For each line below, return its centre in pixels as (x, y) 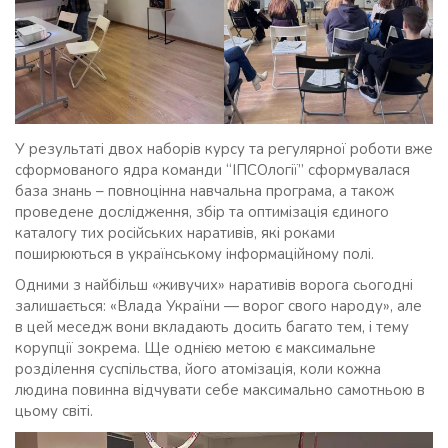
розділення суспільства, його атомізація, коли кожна (198, 368)
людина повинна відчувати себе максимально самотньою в (220, 389)
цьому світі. (56, 410)
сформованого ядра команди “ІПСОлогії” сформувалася (212, 169)
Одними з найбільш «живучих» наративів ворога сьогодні (214, 284)
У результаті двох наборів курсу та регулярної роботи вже (224, 148)
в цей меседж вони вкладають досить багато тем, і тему (212, 326)
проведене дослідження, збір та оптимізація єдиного (202, 211)
